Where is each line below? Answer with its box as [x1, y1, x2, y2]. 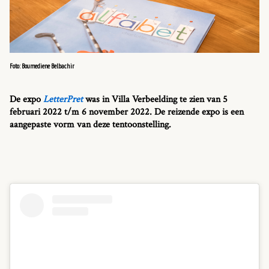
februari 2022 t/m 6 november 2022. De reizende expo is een [10, 105, 244, 118]
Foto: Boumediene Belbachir [10, 61, 74, 70]
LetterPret [43, 92, 83, 106]
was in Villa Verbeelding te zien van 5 [83, 92, 228, 106]
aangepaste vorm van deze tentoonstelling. [10, 118, 171, 131]
